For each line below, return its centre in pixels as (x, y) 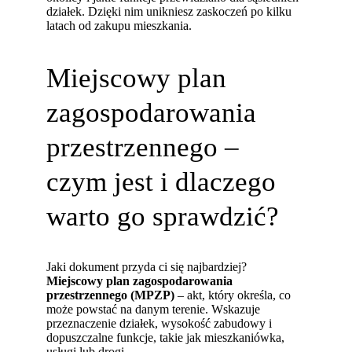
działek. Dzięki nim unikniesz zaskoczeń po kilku (169, 12)
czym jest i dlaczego (161, 181)
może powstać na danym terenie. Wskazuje (154, 310)
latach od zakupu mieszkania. (119, 26)
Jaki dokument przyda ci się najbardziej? (147, 267)
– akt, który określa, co (233, 295)
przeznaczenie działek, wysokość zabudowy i (159, 324)
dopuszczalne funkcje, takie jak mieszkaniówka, (166, 338)
